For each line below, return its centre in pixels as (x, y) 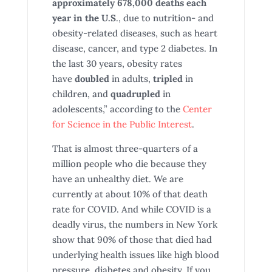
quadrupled (135, 94)
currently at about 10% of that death (130, 194)
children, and (81, 94)
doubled (92, 79)
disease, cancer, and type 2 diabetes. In (134, 48)
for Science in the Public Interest (122, 124)
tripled (168, 79)
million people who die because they (129, 164)
